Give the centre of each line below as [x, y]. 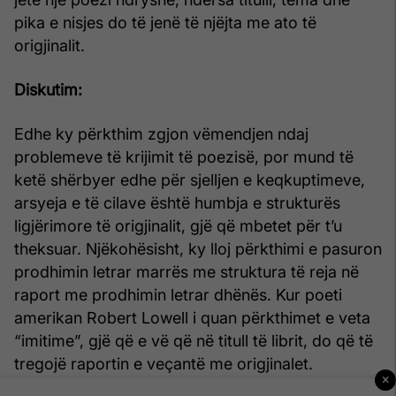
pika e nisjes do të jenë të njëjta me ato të [165, 22]
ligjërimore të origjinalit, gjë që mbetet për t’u [178, 225]
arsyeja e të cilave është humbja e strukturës [177, 202]
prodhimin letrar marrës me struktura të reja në [187, 271]
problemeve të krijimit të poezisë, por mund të [184, 156]
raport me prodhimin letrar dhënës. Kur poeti [178, 294]
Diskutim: [48, 89]
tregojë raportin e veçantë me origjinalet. [164, 363]
